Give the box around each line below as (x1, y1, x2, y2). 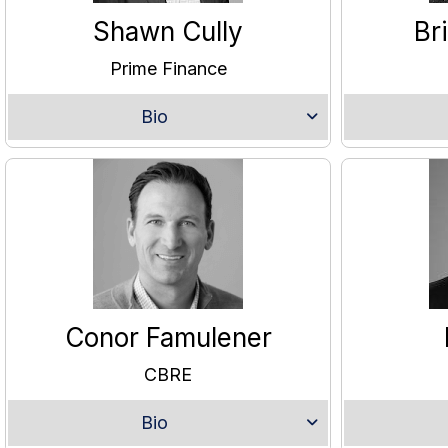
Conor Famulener (64, 322, 272, 354)
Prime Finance (109, 58, 227, 80)
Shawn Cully (93, 16, 243, 48)
